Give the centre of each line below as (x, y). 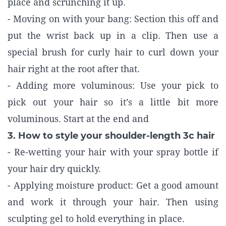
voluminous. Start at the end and (79, 119)
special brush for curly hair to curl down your (113, 52)
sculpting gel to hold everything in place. (96, 219)
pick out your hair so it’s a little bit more (113, 102)
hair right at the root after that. (74, 69)
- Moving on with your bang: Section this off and (113, 19)
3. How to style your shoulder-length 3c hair (111, 136)
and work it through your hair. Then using (113, 202)
